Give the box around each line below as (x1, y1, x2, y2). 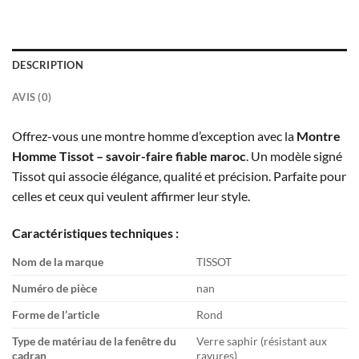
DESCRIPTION (12, 58, 83, 72)
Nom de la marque (12, 254, 103, 268)
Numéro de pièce (12, 280, 97, 295)
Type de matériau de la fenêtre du (12, 333, 176, 348)
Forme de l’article (12, 307, 99, 321)
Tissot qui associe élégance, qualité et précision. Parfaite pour (12, 168, 346, 184)
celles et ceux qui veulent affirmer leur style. (12, 188, 250, 204)
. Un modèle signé (246, 148, 342, 164)
